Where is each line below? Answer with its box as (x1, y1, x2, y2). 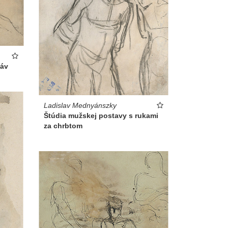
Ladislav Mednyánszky (44, 101, 117, 109)
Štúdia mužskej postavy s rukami (44, 111, 158, 120)
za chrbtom (44, 121, 82, 130)
